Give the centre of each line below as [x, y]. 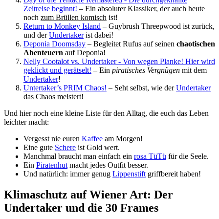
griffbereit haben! [173, 174]
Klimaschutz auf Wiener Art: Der [88, 194]
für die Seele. [187, 156]
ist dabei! [99, 35]
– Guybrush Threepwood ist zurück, [158, 26]
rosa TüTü [150, 156]
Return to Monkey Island [62, 26]
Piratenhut [52, 165]
